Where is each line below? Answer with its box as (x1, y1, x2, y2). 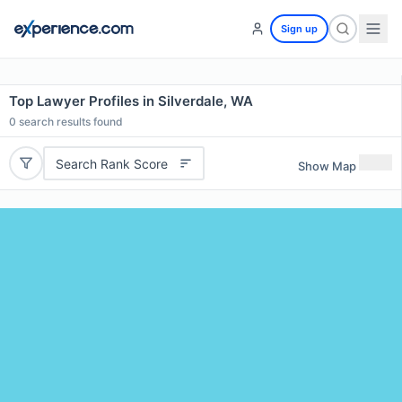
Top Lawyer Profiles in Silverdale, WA (9, 92, 253, 109)
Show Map (298, 158, 356, 173)
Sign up (281, 22, 318, 35)
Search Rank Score (55, 155, 168, 171)
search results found (16, 115, 123, 128)
